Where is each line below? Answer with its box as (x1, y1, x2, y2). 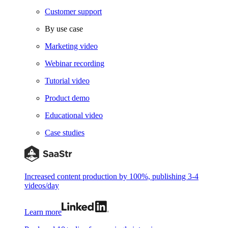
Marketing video (45, 42, 98, 50)
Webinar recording (45, 59, 104, 68)
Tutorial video (45, 76, 90, 85)
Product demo (45, 94, 90, 102)
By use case (45, 24, 83, 33)
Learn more (24, 208, 62, 216)
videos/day (24, 181, 59, 190)
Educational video (45, 111, 103, 120)
